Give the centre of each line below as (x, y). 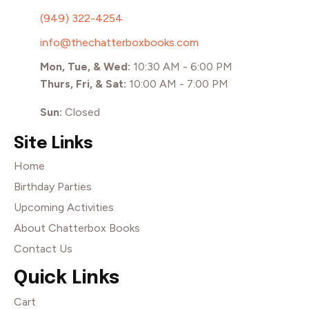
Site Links (53, 144)
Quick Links (67, 279)
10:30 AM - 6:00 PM (183, 67)
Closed (81, 112)
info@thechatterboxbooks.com (119, 43)
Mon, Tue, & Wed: (87, 67)
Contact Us (43, 249)
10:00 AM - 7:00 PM (179, 84)
